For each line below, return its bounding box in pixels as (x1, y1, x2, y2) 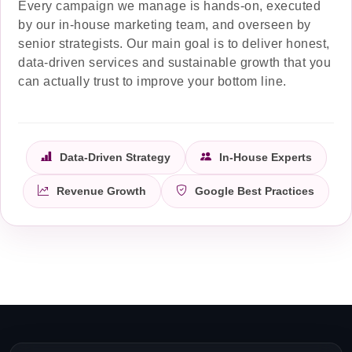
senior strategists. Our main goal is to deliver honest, (18, 36, 330, 50)
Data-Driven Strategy (56, 150, 170, 163)
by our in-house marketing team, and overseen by (18, 17, 311, 31)
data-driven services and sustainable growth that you (18, 55, 331, 69)
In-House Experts (215, 150, 312, 163)
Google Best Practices (192, 184, 314, 197)
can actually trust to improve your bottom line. (18, 74, 287, 88)
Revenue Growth (53, 184, 146, 197)
